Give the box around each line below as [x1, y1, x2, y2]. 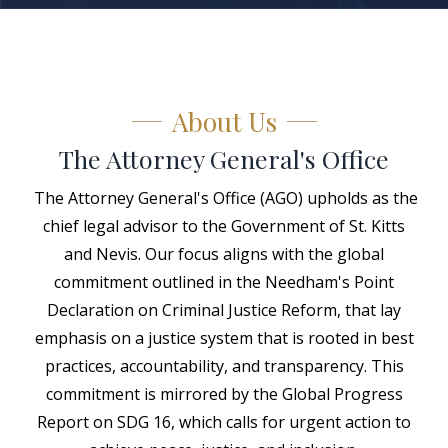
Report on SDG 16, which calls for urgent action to [37, 411, 411, 433]
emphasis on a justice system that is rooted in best [34, 327, 414, 349]
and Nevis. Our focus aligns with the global [64, 243, 384, 265]
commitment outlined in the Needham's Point [54, 271, 394, 293]
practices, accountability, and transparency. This [44, 355, 404, 377]
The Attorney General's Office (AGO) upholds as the [30, 187, 418, 209]
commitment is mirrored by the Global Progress [45, 383, 403, 405]
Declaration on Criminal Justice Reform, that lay [47, 299, 401, 321]
